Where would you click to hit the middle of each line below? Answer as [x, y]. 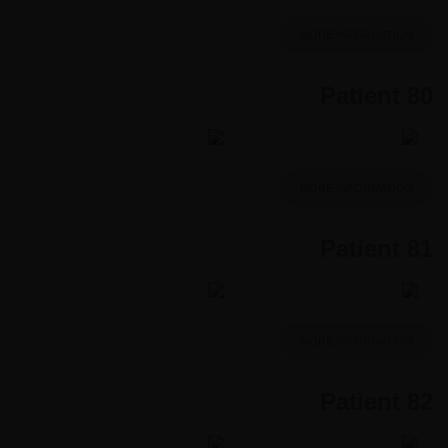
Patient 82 [376, 401]
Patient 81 [376, 248]
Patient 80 [376, 95]
